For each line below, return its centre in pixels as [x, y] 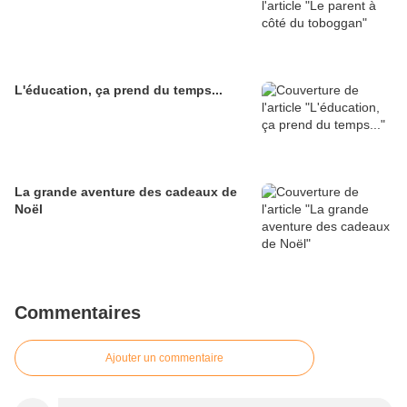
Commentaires [78, 313]
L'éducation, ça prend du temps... [119, 90]
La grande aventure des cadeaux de [126, 192]
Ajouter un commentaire [164, 358]
